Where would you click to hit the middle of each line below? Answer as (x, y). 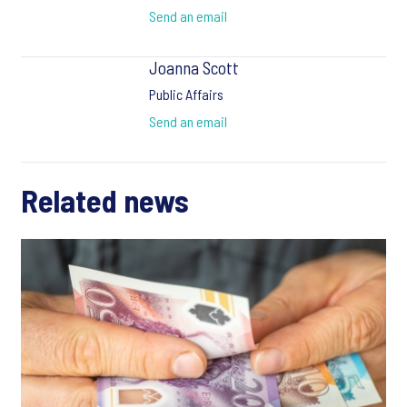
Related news (105, 200)
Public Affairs (186, 94)
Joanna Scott (194, 68)
